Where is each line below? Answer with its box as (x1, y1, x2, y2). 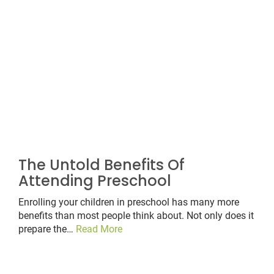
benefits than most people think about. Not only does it (18, 210, 254, 222)
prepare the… (18, 223, 76, 235)
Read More (76, 223, 122, 235)
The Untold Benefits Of (18, 155, 185, 176)
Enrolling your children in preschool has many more (18, 196, 239, 209)
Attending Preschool (18, 171, 171, 191)
